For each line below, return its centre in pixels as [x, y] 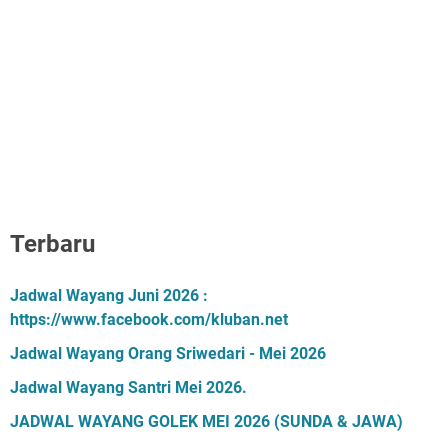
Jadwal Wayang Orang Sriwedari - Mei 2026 [168, 353]
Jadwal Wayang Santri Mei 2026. [128, 387]
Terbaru [52, 244]
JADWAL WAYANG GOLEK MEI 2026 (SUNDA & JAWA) [206, 421]
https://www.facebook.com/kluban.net [149, 319]
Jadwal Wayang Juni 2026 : [109, 295]
